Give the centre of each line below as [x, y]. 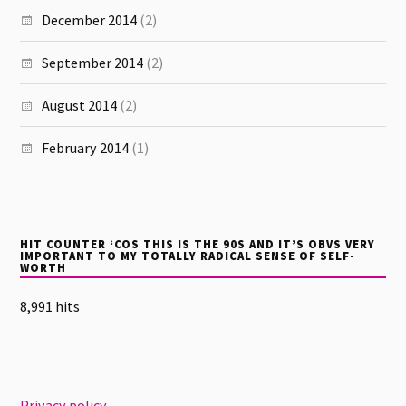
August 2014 [80, 105]
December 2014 [90, 19]
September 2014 [93, 62]
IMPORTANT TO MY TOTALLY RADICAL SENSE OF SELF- [188, 256]
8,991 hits [50, 307]
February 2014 [86, 147]
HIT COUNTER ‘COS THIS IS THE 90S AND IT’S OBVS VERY [198, 245]
